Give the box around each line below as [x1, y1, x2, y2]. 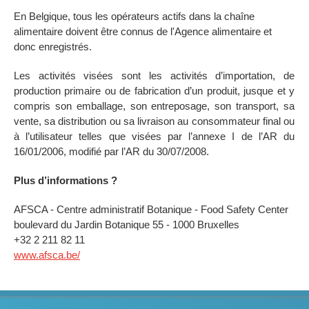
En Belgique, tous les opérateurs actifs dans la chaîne [14, 10, 255, 22]
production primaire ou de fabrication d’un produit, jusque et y [14, 85, 295, 97]
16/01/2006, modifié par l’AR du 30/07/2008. [14, 146, 209, 157]
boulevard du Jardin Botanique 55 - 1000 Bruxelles [14, 219, 239, 230]
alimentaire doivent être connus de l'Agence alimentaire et [14, 26, 272, 37]
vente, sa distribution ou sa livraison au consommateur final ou [14, 115, 295, 127]
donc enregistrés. [14, 41, 92, 52]
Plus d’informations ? [14, 175, 117, 186]
